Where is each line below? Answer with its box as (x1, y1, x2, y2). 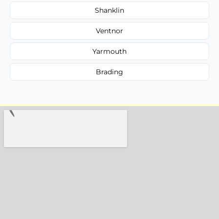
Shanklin (95, 5, 124, 15)
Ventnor (96, 26, 123, 35)
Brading (96, 67, 123, 76)
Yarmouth (92, 46, 127, 56)
